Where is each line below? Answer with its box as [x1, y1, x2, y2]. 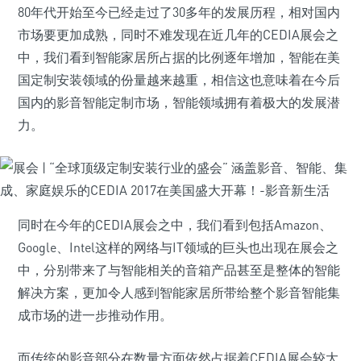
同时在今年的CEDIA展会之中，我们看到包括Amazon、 [18, 217, 332, 233]
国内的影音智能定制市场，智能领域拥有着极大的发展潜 [18, 94, 340, 110]
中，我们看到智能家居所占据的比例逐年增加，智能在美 [18, 49, 340, 65]
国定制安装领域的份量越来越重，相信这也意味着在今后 [18, 72, 340, 88]
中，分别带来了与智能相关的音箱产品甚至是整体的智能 [18, 262, 340, 278]
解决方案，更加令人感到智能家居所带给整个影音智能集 [18, 284, 340, 301]
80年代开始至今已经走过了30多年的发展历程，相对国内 [18, 4, 340, 20]
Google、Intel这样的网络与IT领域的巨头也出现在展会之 [18, 239, 338, 255]
